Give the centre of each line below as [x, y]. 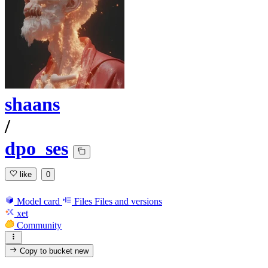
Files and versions [128, 201]
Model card [38, 201]
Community [39, 225]
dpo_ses [36, 149]
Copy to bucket [46, 251]
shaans [32, 104]
